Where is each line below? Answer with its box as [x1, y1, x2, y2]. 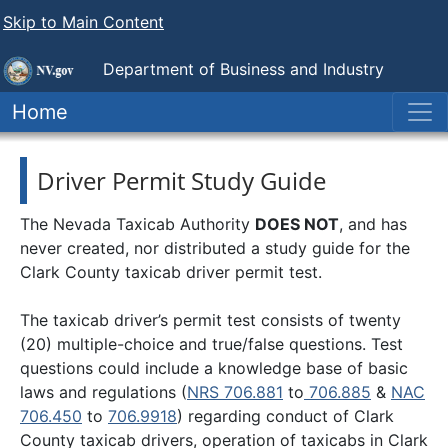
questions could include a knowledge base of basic [20, 358, 408, 378]
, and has [339, 214, 407, 234]
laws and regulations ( [20, 382, 187, 402]
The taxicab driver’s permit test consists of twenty [20, 310, 401, 330]
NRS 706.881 [187, 382, 283, 402]
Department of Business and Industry [103, 59, 384, 80]
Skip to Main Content [3, 12, 164, 32]
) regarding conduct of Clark [177, 406, 394, 426]
